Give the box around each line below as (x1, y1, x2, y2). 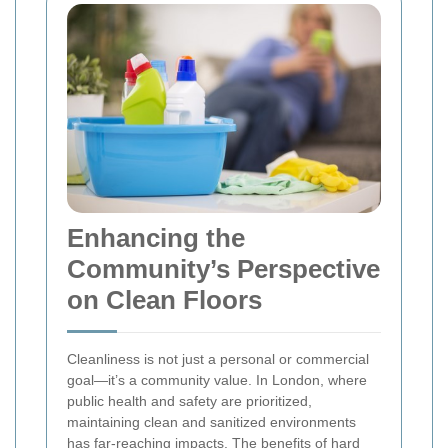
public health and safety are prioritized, (67, 393, 312, 409)
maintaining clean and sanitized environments (67, 414, 356, 430)
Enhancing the (67, 223, 245, 253)
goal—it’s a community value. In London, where (67, 372, 367, 388)
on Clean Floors (67, 285, 262, 315)
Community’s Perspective (67, 254, 380, 284)
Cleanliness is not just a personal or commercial (67, 351, 369, 367)
